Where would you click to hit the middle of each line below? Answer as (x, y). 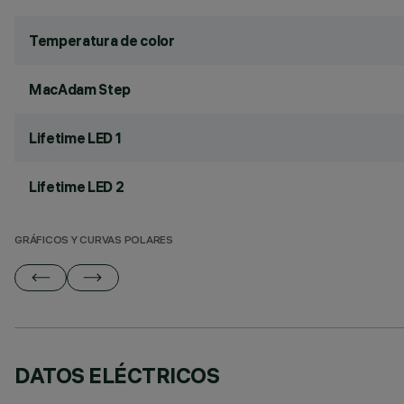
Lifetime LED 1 (75, 138)
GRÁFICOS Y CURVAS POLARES (94, 241)
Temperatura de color (102, 41)
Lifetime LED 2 (77, 187)
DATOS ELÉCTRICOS (117, 375)
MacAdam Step (80, 89)
